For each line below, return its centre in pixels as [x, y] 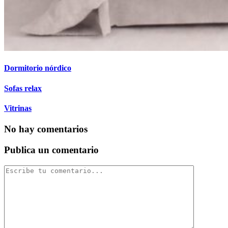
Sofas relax [23, 88]
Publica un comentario [51, 150]
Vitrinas [18, 108]
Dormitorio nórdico [38, 68]
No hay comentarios [46, 129]
